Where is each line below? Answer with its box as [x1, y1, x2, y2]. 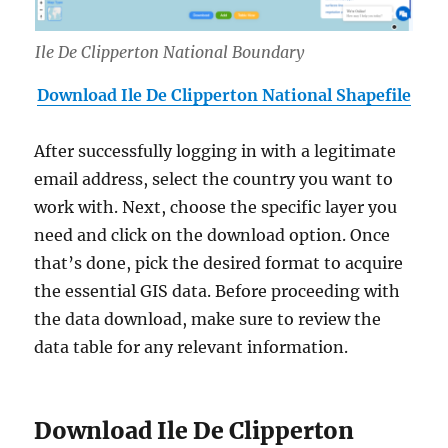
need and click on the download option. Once [34, 224, 391, 245]
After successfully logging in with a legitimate [34, 140, 397, 161]
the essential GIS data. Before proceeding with [34, 280, 401, 301]
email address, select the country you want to [34, 168, 394, 189]
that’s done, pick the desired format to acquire [34, 252, 404, 273]
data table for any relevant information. [34, 336, 349, 357]
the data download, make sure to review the [34, 308, 382, 329]
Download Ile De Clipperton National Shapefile [37, 84, 411, 105]
